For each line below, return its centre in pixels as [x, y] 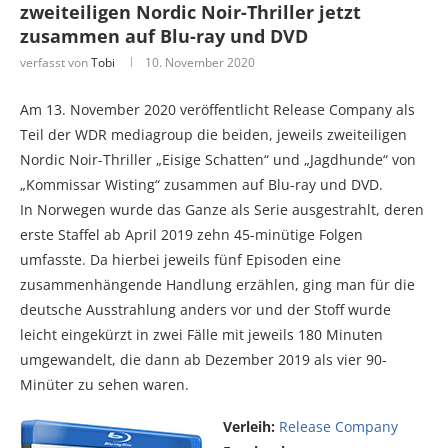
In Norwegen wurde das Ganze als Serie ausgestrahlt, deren [222, 209]
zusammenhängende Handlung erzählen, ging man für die [217, 284]
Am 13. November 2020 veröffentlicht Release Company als [217, 109]
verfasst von [55, 62]
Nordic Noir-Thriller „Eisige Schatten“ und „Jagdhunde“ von [218, 159]
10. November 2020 [200, 62]
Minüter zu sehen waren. [104, 384]
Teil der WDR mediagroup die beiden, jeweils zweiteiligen [213, 134]
